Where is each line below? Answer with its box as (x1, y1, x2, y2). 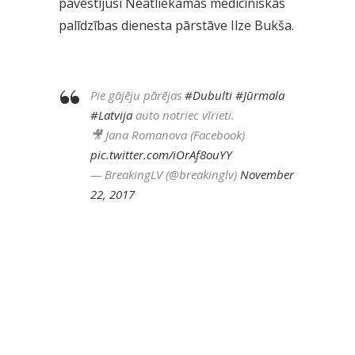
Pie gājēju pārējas (90, 87, 185, 104)
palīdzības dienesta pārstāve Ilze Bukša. (59, 17, 294, 35)
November (240, 166, 294, 183)
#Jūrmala (235, 87, 284, 104)
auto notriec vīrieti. (132, 107, 235, 124)
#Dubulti (185, 87, 232, 104)
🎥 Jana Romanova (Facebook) (90, 127, 245, 143)
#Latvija (90, 107, 132, 124)
